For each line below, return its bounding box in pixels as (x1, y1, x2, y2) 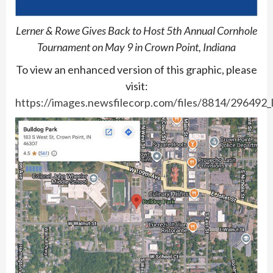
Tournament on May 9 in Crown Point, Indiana (37, 40, 236, 54)
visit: (125, 79, 148, 93)
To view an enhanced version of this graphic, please (16, 62, 257, 76)
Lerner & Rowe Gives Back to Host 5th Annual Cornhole (16, 23, 257, 37)
